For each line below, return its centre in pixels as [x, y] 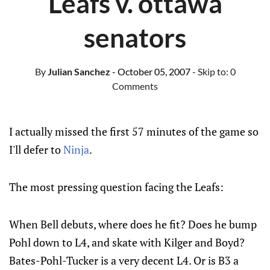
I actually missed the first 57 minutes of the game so [134, 131]
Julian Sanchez [78, 71]
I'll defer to [36, 149]
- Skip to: [211, 71]
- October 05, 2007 [151, 71]
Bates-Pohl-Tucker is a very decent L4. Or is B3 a [124, 260]
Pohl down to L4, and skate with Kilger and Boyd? [127, 242]
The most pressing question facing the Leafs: [116, 187]
